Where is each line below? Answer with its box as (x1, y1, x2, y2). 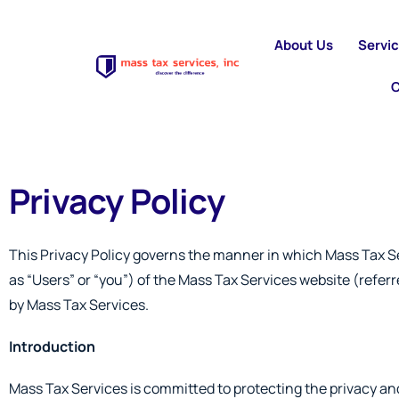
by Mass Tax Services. (9, 294, 149, 314)
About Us (274, 35, 334, 54)
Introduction (9, 336, 95, 356)
